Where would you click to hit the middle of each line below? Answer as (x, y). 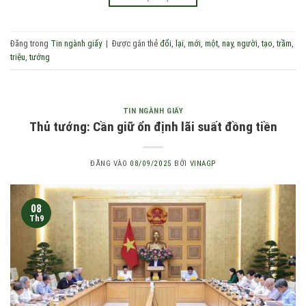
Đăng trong (30, 43)
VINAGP (203, 164)
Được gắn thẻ (136, 43)
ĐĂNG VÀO (110, 164)
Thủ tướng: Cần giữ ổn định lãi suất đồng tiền (153, 127)
